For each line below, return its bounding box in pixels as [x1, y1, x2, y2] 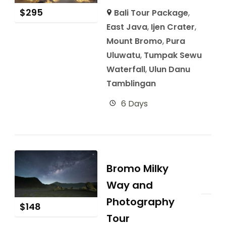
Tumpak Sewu [143, 49, 202, 62]
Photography [106, 195, 175, 209]
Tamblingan [106, 78, 156, 90]
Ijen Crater [150, 21, 195, 33]
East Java [106, 21, 147, 33]
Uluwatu [106, 49, 140, 62]
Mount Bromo [106, 35, 162, 47]
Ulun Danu [148, 64, 190, 76]
